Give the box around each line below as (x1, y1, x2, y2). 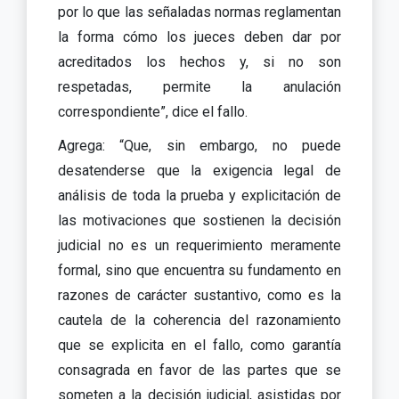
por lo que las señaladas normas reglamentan (58, 3, 341, 20)
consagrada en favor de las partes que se (58, 361, 341, 379)
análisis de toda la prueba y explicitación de (58, 186, 341, 204)
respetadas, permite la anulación (58, 77, 341, 95)
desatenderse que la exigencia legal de (58, 161, 341, 179)
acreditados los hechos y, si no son (58, 53, 341, 70)
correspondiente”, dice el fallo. (58, 102, 248, 120)
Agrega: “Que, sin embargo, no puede (58, 136, 341, 154)
